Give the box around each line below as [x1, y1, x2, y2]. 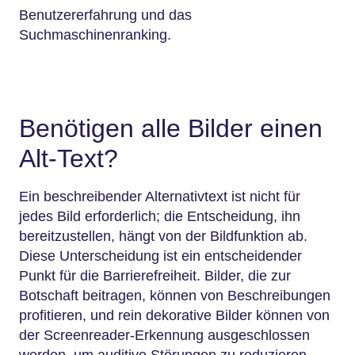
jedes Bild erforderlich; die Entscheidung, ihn [19, 208, 300, 224]
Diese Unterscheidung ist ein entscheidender [19, 248, 302, 264]
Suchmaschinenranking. [19, 26, 171, 43]
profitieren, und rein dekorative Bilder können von [19, 307, 330, 323]
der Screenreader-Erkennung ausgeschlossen [19, 327, 310, 343]
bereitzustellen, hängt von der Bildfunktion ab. [19, 228, 307, 244]
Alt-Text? [19, 143, 118, 173]
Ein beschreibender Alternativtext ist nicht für [19, 189, 300, 204]
